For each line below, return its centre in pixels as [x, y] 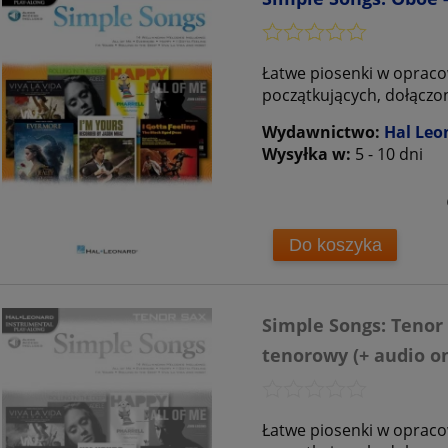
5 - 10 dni [389, 154]
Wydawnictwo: [323, 132]
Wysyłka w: [306, 154]
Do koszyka [335, 244]
